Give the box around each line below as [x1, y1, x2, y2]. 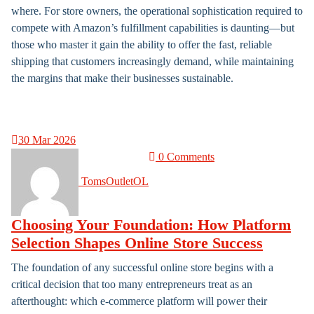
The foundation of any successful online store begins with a [11, 261, 273, 273]
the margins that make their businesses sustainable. [11, 72, 233, 84]
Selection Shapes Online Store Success [11, 235, 263, 252]
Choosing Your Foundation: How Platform [11, 217, 291, 233]
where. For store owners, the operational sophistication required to [11, 5, 303, 17]
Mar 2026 [29, 134, 76, 146]
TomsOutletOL [81, 175, 149, 187]
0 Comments [156, 151, 214, 163]
